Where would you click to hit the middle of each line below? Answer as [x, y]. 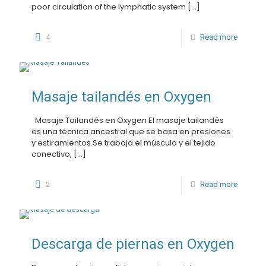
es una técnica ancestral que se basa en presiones [131, 132]
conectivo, [52, 154]
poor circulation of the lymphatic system [109, 7]
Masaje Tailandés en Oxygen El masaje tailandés [128, 120]
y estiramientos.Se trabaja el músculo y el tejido [123, 143]
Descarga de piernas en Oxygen [133, 244]
